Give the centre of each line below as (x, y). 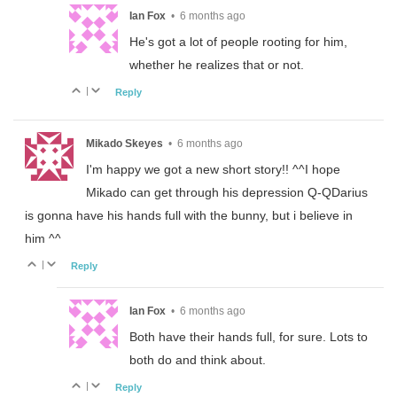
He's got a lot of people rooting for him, (238, 41)
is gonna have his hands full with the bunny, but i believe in (189, 215)
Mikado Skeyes (124, 144)
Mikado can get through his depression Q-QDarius (226, 192)
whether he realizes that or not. (216, 64)
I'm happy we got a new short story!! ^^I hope (213, 169)
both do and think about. (197, 360)
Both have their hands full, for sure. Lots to (248, 337)
